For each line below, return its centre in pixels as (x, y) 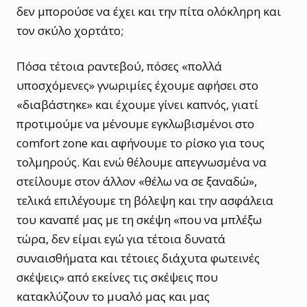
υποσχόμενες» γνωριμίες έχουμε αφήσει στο (137, 86)
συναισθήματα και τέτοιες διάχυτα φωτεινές (138, 258)
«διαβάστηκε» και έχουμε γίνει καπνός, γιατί (137, 105)
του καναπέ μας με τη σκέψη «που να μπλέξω (139, 220)
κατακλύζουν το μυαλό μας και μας (113, 297)
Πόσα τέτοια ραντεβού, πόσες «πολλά (119, 66)
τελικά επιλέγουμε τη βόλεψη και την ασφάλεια (145, 201)
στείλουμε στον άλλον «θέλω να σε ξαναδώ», (137, 182)
